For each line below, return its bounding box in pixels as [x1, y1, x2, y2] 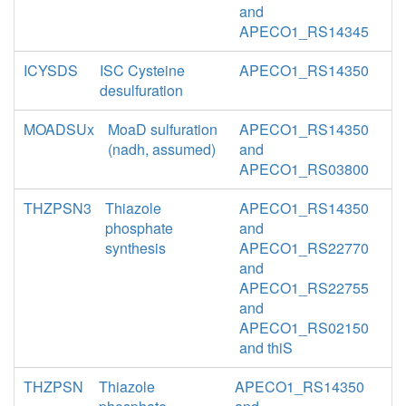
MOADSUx [24, 119, 94, 140]
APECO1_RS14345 [239, 21, 369, 42]
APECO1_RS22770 [239, 237, 369, 258]
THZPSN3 [24, 198, 92, 218]
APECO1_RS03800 [239, 159, 369, 179]
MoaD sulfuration [108, 119, 217, 140]
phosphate [105, 217, 173, 238]
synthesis [105, 237, 166, 258]
